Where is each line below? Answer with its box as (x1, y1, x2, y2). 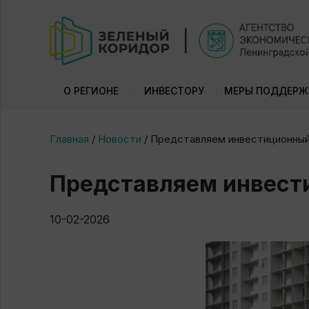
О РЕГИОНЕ (63, 85, 119, 97)
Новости (98, 132, 141, 146)
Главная (50, 132, 89, 146)
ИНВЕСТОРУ (144, 85, 205, 97)
